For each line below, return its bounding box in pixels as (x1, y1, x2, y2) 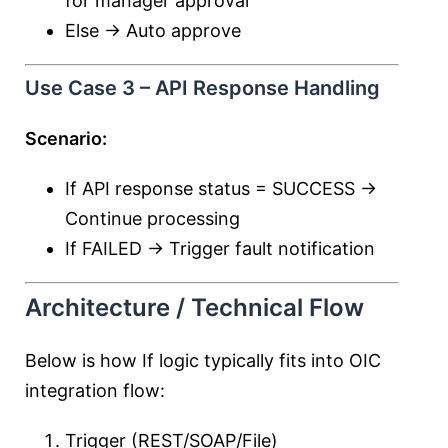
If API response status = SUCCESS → (65, 178, 377, 199)
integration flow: (25, 380, 165, 401)
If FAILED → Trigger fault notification (65, 238, 375, 259)
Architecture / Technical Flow (25, 293, 364, 322)
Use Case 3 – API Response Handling (25, 76, 380, 100)
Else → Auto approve (65, 20, 241, 41)
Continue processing (65, 208, 240, 229)
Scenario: (25, 128, 107, 149)
